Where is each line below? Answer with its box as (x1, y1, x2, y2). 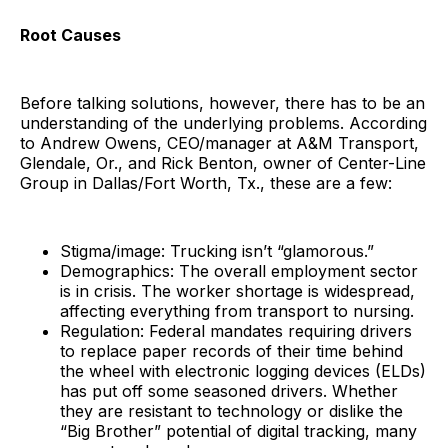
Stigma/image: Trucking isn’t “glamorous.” (60, 240, 374, 261)
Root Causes (20, 24, 121, 45)
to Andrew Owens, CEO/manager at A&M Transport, (20, 132, 419, 153)
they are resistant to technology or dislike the (60, 400, 403, 421)
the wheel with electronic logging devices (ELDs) (60, 360, 426, 381)
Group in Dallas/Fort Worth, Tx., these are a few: (20, 172, 392, 193)
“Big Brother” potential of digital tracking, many (60, 420, 417, 441)
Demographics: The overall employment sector (60, 260, 418, 281)
